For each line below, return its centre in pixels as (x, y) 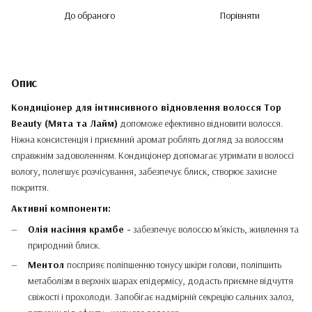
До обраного (89, 15)
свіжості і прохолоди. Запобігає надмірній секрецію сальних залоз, (161, 297)
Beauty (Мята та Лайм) (64, 123)
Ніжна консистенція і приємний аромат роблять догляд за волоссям (147, 139)
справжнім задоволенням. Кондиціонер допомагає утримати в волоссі (153, 155)
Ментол (47, 265)
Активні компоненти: (61, 208)
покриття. (30, 187)
